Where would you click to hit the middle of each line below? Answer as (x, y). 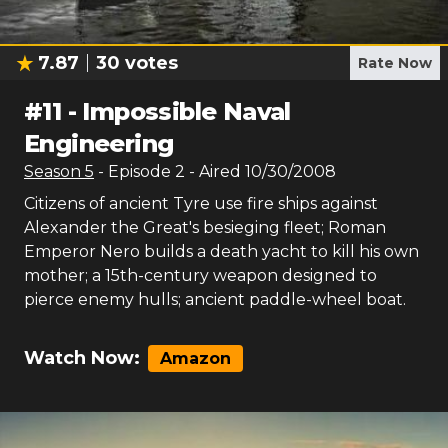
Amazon (195, 358)
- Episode (136, 171)
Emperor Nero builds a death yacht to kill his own (221, 251)
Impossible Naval (186, 111)
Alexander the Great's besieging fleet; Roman (205, 227)
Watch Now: (82, 358)
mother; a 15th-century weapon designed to (200, 275)
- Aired (213, 171)
